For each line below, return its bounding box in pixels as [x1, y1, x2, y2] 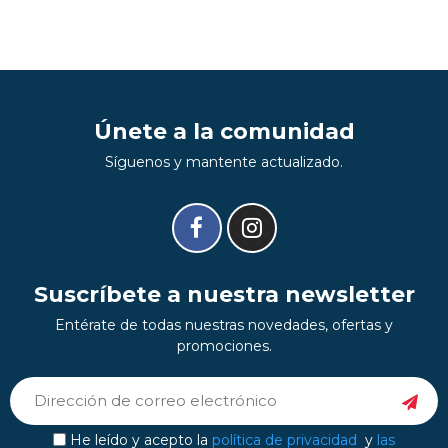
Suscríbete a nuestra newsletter [33, 280, 415, 308]
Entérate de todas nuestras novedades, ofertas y [55, 315, 393, 334]
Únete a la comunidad [93, 117, 355, 145]
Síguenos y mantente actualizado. [105, 152, 343, 171]
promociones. [176, 336, 272, 355]
